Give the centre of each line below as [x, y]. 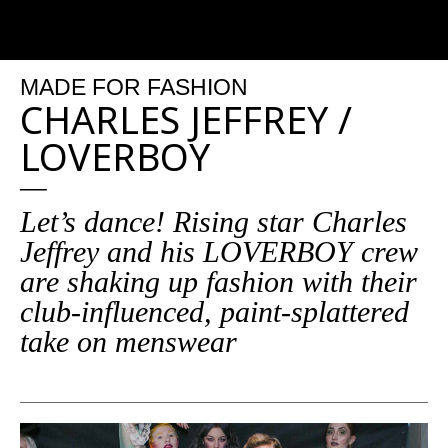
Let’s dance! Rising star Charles [213, 221]
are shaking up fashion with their [218, 281]
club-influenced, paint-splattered [214, 311]
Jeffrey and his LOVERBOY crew [219, 251]
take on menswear [128, 341]
